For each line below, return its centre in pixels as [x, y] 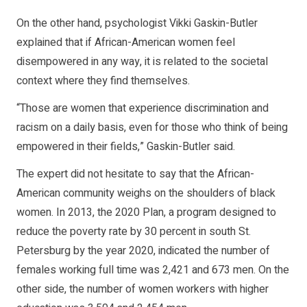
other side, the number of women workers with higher [143, 289]
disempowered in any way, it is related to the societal [142, 61]
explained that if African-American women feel [126, 42]
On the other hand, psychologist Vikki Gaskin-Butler [137, 23]
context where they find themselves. [103, 81]
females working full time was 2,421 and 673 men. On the [153, 270]
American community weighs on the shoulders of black [146, 193]
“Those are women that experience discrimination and [143, 108]
